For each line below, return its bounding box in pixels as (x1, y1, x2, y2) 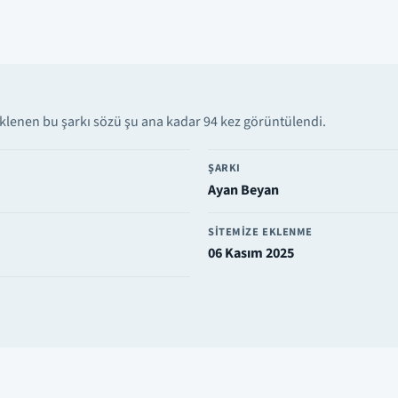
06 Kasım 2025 (208, 243, 294, 263)
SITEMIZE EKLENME (208, 223, 313, 240)
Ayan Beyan (208, 179, 279, 200)
